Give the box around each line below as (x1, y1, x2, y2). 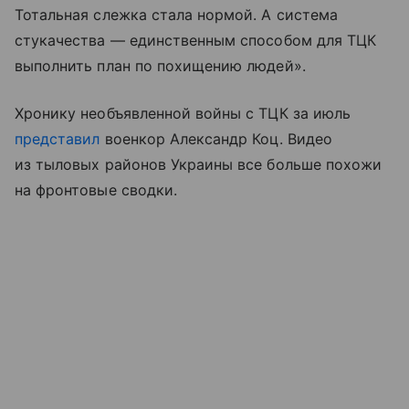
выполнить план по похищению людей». (15, 56, 306, 75)
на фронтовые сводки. (15, 180, 177, 199)
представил (15, 129, 100, 148)
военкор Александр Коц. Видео (100, 129, 332, 148)
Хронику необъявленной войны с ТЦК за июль (15, 103, 351, 122)
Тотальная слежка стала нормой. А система (15, 5, 338, 24)
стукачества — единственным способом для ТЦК (15, 30, 377, 49)
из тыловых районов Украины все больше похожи (15, 154, 383, 173)
